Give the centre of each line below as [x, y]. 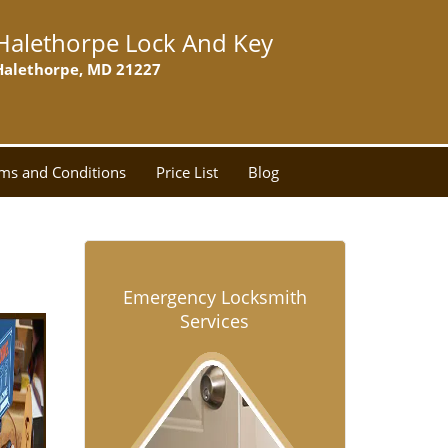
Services [215, 321]
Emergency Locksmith [214, 297]
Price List [187, 172]
